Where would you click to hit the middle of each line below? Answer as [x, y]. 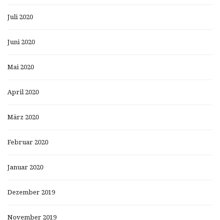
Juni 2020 [21, 42]
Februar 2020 [28, 142]
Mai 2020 [21, 67]
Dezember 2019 [31, 192]
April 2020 [23, 92]
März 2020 [23, 117]
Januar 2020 [25, 167]
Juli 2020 [20, 17]
